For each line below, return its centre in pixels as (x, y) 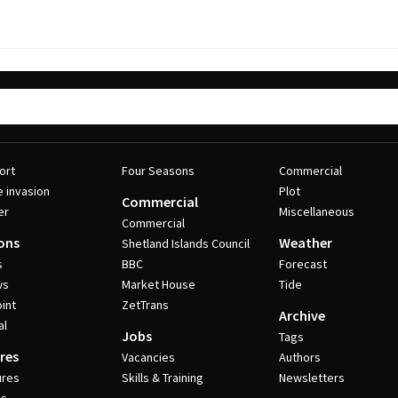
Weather (306, 243)
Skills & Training (162, 378)
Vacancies (148, 357)
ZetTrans (145, 305)
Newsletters (312, 378)
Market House (158, 284)
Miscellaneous (317, 211)
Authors (300, 357)
